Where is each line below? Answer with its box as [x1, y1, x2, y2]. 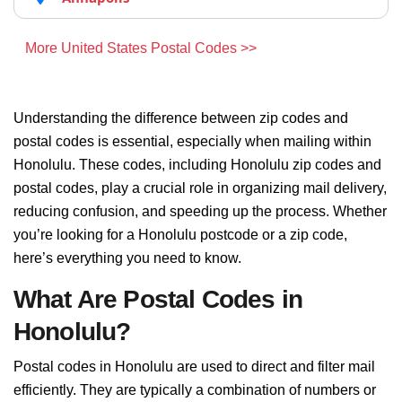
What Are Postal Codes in [13, 285, 302, 313]
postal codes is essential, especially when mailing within [13, 134, 371, 149]
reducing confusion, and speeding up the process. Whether [13, 204, 387, 219]
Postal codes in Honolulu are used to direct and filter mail [13, 359, 375, 374]
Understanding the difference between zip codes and [13, 110, 348, 126]
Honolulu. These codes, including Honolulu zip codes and [13, 157, 381, 172]
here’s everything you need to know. [13, 250, 241, 266]
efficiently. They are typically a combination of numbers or [13, 382, 376, 398]
